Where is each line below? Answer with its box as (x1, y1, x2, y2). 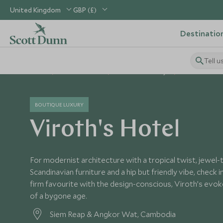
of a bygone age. (30, 191, 87, 201)
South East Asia (61, 68, 103, 76)
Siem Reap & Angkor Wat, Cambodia (50, 209, 176, 219)
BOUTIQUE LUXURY (35, 101, 84, 108)
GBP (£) (73, 5, 97, 14)
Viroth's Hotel (30, 118, 180, 142)
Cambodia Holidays (116, 68, 169, 76)
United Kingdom (10, 5, 61, 14)
